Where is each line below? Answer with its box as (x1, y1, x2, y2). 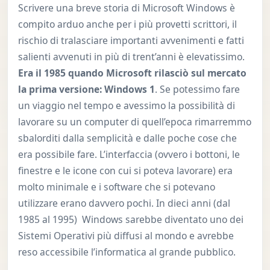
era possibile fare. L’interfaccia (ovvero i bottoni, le (17, 148, 240, 162)
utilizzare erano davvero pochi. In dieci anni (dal (17, 196, 230, 210)
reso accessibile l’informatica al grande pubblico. (17, 245, 236, 259)
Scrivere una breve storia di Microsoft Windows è (17, 1, 235, 15)
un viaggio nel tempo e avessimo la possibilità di (17, 99, 235, 113)
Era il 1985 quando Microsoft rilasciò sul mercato (17, 66, 246, 80)
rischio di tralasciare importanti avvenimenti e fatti (17, 34, 244, 48)
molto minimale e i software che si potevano (17, 180, 215, 194)
